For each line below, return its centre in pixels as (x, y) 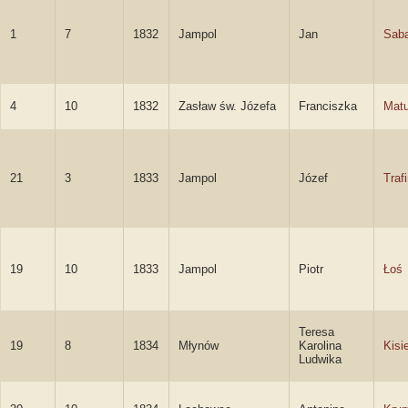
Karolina (320, 346)
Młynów (199, 346)
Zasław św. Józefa (227, 106)
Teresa (316, 332)
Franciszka (328, 106)
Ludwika (320, 359)
